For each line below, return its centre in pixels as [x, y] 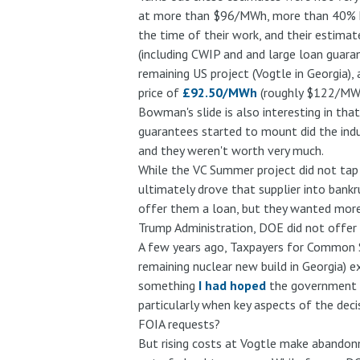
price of [160, 93]
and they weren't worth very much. [232, 151]
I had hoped [232, 286]
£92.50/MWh [219, 93]
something [168, 286]
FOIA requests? [180, 324]
